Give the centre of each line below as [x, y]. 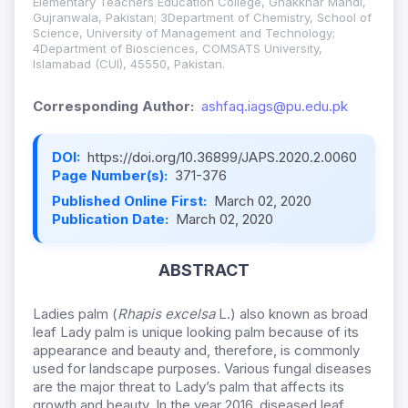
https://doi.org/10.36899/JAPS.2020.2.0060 [222, 158]
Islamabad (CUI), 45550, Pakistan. [129, 64]
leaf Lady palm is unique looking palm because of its [196, 332]
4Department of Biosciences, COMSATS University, [178, 49]
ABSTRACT [204, 270]
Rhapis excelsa [166, 314]
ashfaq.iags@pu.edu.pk [275, 107]
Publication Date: [112, 219]
